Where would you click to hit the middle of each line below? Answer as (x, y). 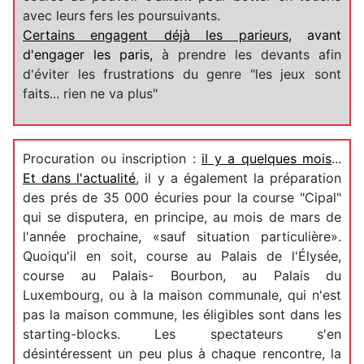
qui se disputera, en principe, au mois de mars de (182, 217)
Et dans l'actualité (80, 178)
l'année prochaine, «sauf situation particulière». (182, 236)
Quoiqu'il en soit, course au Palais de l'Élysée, (182, 256)
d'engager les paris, (92, 54)
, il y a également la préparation (238, 178)
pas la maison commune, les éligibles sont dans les (182, 314)
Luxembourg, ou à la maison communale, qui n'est (182, 295)
